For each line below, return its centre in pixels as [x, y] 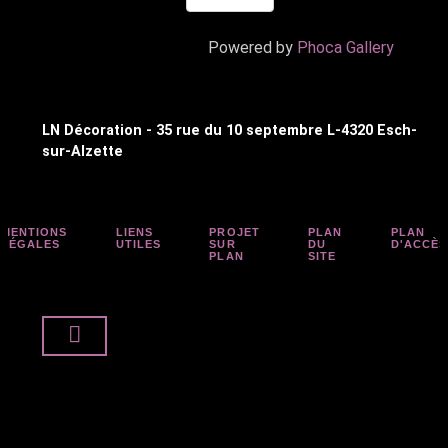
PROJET [235, 231]
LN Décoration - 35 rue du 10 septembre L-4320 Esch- [229, 130]
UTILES [138, 243]
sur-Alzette [82, 151]
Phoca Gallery [345, 47]
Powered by [252, 47]
